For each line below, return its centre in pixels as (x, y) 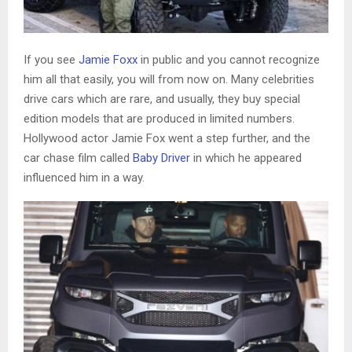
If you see (51, 60)
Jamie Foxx (108, 60)
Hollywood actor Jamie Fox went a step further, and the (167, 139)
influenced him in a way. (84, 178)
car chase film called (78, 158)
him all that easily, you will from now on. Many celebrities (169, 80)
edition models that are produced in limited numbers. (159, 119)
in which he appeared (246, 158)
